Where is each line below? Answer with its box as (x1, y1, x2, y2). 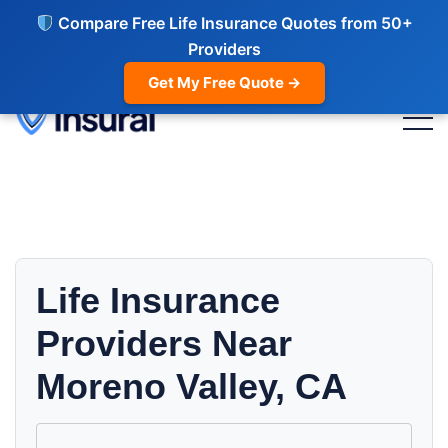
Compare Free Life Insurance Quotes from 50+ (53, 13, 413, 33)
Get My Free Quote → (147, 73, 301, 92)
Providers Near (36, 323, 292, 364)
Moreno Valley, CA (36, 366, 347, 407)
